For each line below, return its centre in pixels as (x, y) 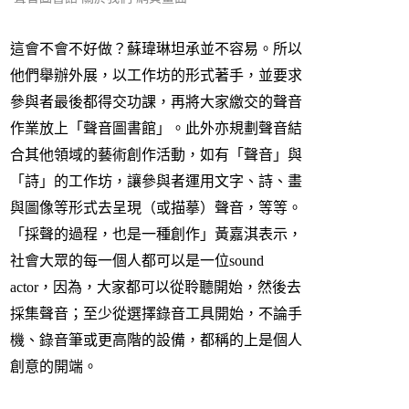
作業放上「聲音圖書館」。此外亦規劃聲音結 (156, 129)
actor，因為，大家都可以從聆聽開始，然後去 (156, 288)
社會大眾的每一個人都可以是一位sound (137, 261)
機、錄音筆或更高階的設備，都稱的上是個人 (156, 341)
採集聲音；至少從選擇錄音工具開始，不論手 (156, 314)
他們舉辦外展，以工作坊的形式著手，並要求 (156, 76)
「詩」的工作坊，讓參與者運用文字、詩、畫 (156, 182)
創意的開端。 (54, 367)
